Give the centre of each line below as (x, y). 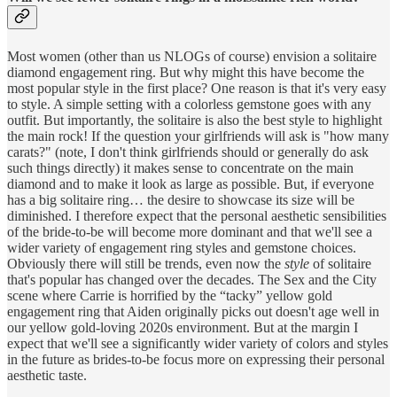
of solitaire (340, 263)
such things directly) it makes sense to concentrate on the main (180, 167)
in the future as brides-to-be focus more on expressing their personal (196, 359)
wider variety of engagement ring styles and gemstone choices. (182, 247)
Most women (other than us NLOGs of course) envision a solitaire (192, 56)
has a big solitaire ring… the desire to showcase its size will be (181, 199)
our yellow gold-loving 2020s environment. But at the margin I (183, 327)
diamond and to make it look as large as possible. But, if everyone (191, 183)
